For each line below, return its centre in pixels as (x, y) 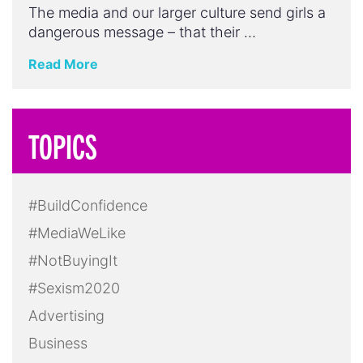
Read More (63, 64)
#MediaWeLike (77, 233)
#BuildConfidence (88, 206)
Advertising (66, 316)
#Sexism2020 (74, 288)
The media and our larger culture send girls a (177, 13)
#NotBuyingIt (73, 261)
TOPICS (63, 145)
